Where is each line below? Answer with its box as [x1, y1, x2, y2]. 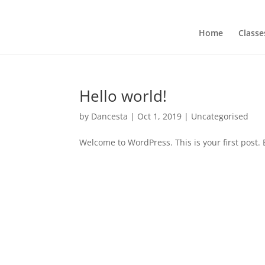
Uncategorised [191, 111, 249, 122]
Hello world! [79, 85, 167, 107]
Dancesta [91, 111, 128, 122]
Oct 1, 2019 [137, 111, 182, 122]
